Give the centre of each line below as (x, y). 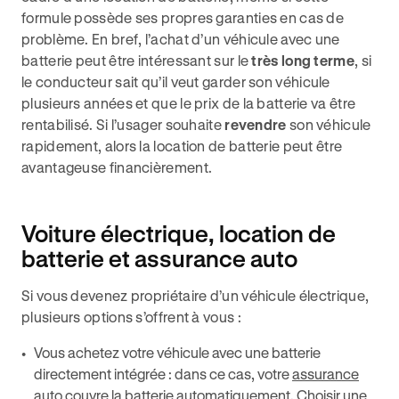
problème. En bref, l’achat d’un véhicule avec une (181, 39)
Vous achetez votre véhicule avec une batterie (177, 352)
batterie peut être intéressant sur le (137, 60)
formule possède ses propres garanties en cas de (183, 17)
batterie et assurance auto (159, 258)
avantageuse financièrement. (117, 167)
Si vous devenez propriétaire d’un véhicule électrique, (195, 295)
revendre (256, 124)
